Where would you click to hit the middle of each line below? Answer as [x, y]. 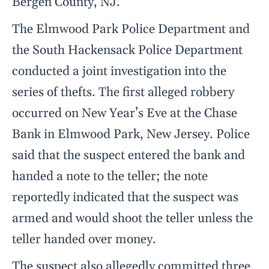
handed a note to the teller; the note [110, 177]
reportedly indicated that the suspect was [125, 198]
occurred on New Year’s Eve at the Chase [125, 114]
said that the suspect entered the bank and [128, 156]
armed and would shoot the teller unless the [132, 219]
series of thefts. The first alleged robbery [123, 93]
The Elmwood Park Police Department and [131, 30]
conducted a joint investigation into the [119, 72]
